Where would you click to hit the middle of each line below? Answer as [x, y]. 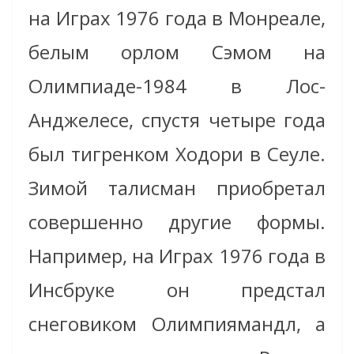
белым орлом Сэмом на [177, 51]
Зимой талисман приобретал [177, 187]
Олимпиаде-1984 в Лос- [177, 85]
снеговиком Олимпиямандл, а [177, 323]
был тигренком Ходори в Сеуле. [177, 153]
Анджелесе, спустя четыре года [177, 119]
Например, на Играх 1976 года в [177, 255]
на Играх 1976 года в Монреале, [177, 17]
